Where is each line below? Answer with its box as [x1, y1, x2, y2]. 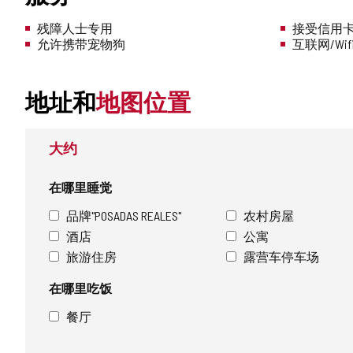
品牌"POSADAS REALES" [66, 208, 181, 224]
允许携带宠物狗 [37, 36, 125, 52]
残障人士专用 [37, 20, 113, 36]
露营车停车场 [243, 249, 319, 265]
